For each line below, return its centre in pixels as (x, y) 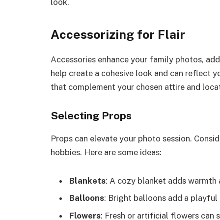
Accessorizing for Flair (118, 34)
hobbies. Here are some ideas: (106, 152)
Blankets (87, 181)
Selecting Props (91, 116)
